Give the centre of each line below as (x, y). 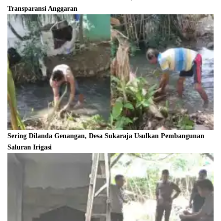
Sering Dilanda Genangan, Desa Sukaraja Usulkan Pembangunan (106, 136)
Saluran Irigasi (30, 147)
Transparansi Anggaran (42, 9)
